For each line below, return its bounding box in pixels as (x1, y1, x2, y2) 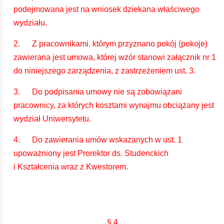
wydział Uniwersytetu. (13, 114, 91, 123)
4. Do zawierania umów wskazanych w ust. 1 (13, 135, 182, 144)
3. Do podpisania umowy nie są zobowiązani (13, 87, 182, 96)
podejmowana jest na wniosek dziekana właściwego (13, 5, 199, 13)
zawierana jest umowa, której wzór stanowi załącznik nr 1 (13, 53, 216, 61)
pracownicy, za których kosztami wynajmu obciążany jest (13, 101, 214, 109)
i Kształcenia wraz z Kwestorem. (13, 162, 128, 171)
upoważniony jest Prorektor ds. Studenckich (13, 149, 168, 157)
